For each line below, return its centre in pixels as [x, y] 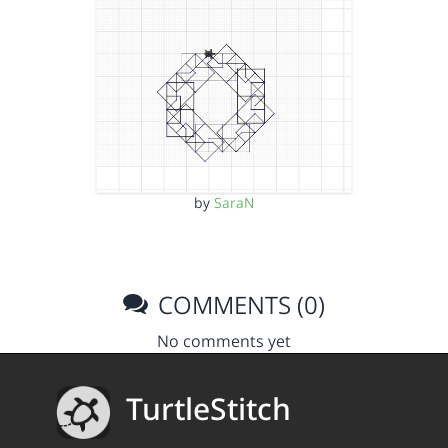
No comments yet [224, 340]
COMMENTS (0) [239, 304]
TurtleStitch [208, 409]
